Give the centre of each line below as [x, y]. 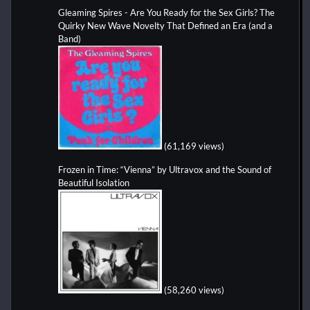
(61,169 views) [194, 146]
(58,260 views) [194, 290]
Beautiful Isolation [94, 182]
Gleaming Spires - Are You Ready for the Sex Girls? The [166, 12]
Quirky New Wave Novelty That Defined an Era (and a [165, 25]
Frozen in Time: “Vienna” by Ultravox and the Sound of [165, 169]
